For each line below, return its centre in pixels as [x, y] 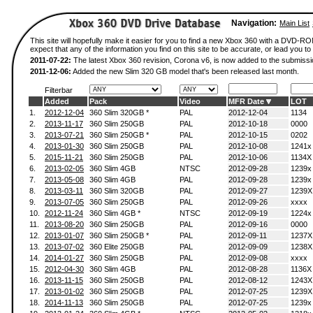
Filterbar [59, 90]
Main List [294, 23]
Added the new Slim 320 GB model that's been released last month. [185, 71]
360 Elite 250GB [117, 247]
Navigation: [254, 23]
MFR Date [246, 101]
